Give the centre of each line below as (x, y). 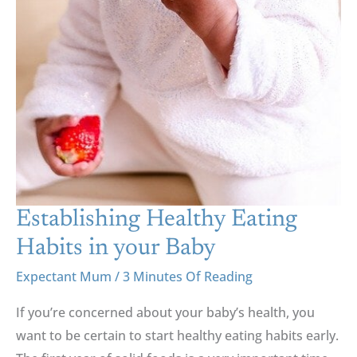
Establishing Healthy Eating (157, 220)
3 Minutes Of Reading (188, 276)
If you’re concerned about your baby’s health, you (165, 313)
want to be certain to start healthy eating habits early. (177, 336)
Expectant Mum (64, 276)
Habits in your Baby (116, 248)
